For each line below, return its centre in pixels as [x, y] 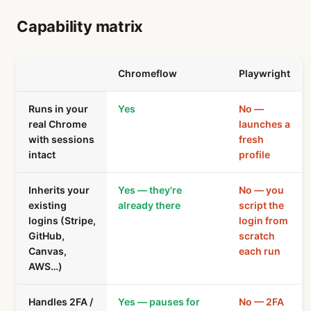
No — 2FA [261, 302]
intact [42, 154]
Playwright [264, 73]
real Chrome [58, 124]
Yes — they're [150, 190]
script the [261, 205]
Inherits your [59, 190]
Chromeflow [148, 73]
